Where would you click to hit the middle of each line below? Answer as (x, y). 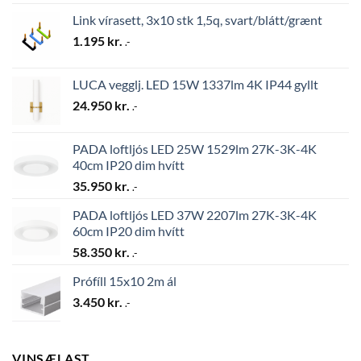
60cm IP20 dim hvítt (129, 231)
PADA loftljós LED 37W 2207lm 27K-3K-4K (195, 215)
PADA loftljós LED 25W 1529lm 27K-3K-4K (195, 149)
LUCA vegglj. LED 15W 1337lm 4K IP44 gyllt (195, 85)
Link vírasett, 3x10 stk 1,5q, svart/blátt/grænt (197, 20)
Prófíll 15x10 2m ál (124, 281)
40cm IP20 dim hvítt (129, 165)
